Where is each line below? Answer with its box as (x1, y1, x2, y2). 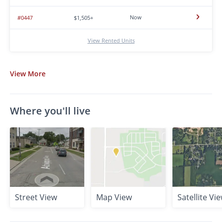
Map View (96, 191, 132, 203)
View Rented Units (87, 36, 135, 44)
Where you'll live (10, 104, 91, 117)
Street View (15, 191, 57, 203)
